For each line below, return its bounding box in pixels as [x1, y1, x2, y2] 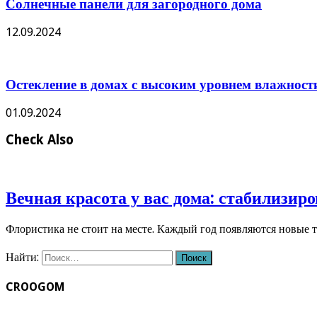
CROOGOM [6, 280, 64, 294]
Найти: [6, 250, 39, 265]
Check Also [6, 132, 74, 148]
